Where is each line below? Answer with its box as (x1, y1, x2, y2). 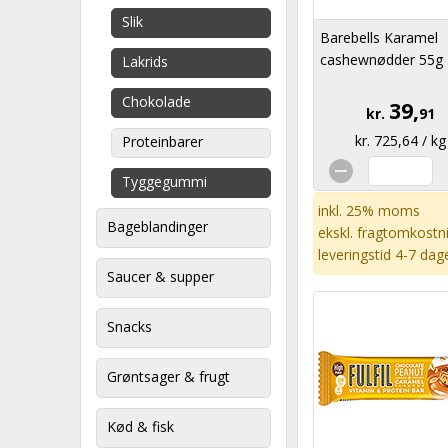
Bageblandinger (107, 217, 208, 236)
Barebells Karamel (320, 28, 438, 47)
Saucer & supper (107, 267, 214, 286)
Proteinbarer (122, 132, 203, 151)
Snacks (107, 317, 152, 336)
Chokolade (122, 92, 191, 111)
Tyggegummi (122, 172, 207, 191)
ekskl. (318, 223, 357, 242)
